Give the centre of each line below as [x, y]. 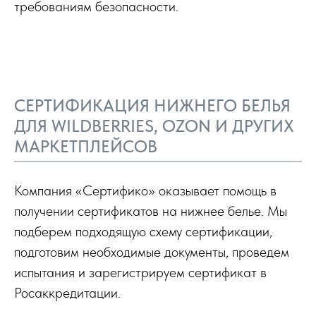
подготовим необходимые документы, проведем [152, 252]
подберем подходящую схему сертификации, [143, 231]
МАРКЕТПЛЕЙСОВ [86, 146]
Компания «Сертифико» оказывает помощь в [145, 190]
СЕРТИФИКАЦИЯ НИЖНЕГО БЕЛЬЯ [152, 105]
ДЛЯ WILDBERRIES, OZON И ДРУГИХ [154, 126]
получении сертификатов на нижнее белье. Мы [151, 211]
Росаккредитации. [67, 293]
